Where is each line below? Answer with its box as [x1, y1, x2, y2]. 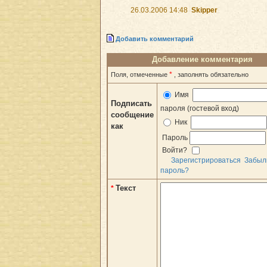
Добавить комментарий [116, 35, 194, 43]
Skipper [191, 5, 218, 14]
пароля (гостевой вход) [160, 104, 239, 113]
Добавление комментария [152, 54, 253, 64]
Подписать [111, 98, 152, 108]
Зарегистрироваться [171, 156, 241, 164]
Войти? [160, 145, 189, 154]
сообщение [111, 110, 154, 119]
